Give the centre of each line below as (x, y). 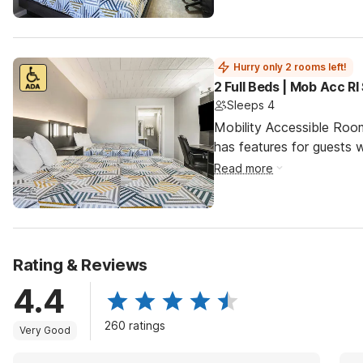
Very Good (45, 330)
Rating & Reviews (81, 265)
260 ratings (135, 325)
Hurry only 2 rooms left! (290, 67)
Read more (243, 168)
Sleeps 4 (251, 105)
